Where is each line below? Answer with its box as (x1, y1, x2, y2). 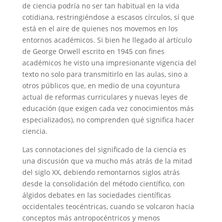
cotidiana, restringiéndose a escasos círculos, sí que (22, 12, 194, 22)
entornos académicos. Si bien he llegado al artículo (22, 35, 192, 45)
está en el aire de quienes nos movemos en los (22, 23, 178, 33)
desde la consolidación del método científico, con (22, 178, 185, 188)
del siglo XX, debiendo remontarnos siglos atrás (22, 167, 180, 177)
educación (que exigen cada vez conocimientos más (22, 103, 194, 113)
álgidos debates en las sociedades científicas (22, 190, 171, 200)
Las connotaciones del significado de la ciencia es (22, 144, 186, 154)
